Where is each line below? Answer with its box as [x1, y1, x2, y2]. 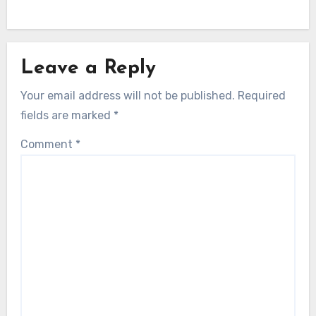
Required [237, 88, 286, 102]
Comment [20, 137, 75, 151]
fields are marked [20, 108, 114, 122]
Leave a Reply [20, 59, 156, 79]
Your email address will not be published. [20, 88, 235, 102]
